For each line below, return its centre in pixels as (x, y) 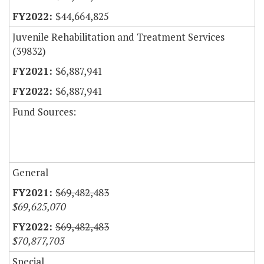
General (30, 173)
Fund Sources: (44, 112)
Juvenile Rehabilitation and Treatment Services (118, 37)
